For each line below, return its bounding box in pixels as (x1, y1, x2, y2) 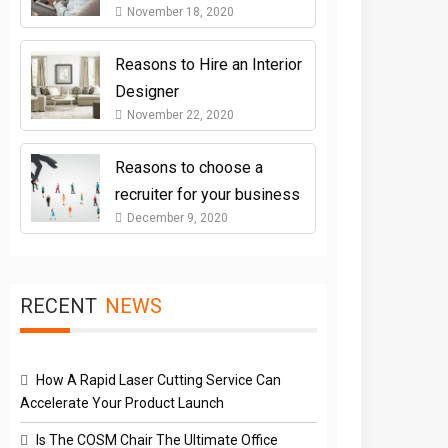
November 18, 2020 (126, 4, 234, 19)
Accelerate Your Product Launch (20, 394, 225, 411)
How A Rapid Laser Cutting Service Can (36, 371, 282, 388)
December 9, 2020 (126, 210, 228, 225)
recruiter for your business (114, 184, 300, 204)
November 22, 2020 (126, 107, 234, 122)
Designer (114, 81, 179, 101)
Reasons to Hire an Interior (114, 54, 302, 74)
